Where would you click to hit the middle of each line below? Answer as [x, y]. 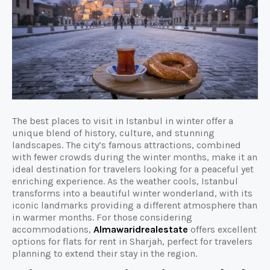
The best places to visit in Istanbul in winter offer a [123, 121]
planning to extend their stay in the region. [105, 253]
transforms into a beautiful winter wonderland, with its [132, 193]
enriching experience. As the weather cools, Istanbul [125, 181]
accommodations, [53, 229]
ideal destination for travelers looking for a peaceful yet [133, 169]
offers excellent [222, 229]
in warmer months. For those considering [102, 217]
